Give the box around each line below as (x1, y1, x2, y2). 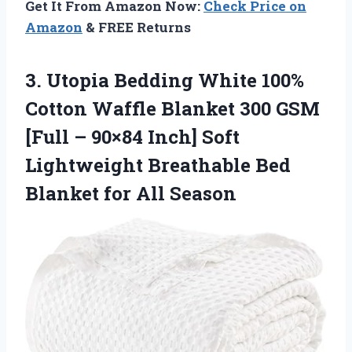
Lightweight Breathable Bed (25, 152, 291, 178)
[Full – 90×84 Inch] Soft (25, 124, 240, 150)
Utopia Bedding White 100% (46, 68, 304, 93)
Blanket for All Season (25, 181, 236, 207)
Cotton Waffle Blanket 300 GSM (25, 96, 320, 122)
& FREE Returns (82, 18, 191, 37)
